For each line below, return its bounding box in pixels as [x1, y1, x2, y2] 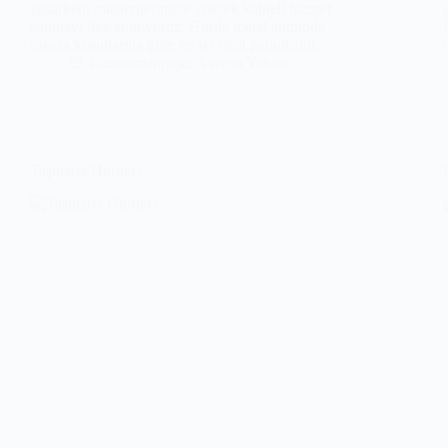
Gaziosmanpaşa [90, 53, 189, 71]
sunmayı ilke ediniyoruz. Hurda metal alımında [30, 17, 325, 35]
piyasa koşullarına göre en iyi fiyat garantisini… [30, 35, 331, 53]
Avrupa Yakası [196, 53, 288, 71]
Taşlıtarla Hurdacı [30, 161, 142, 179]
